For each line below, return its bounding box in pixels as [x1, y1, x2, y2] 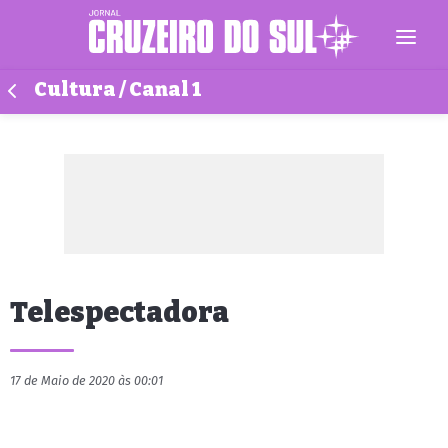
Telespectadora [10, 296, 229, 329]
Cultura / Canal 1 [34, 78, 201, 101]
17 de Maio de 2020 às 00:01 [10, 373, 163, 388]
